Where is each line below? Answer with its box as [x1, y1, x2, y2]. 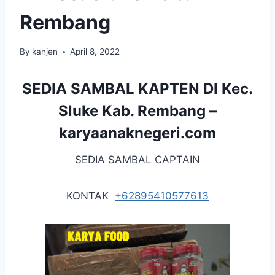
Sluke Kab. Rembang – [58, 102, 217, 120]
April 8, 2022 [70, 47, 120, 57]
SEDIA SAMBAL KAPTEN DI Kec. [22, 80, 253, 98]
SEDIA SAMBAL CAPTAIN [75, 153, 200, 166]
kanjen [32, 47, 58, 57]
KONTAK [66, 190, 115, 203]
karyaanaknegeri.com [59, 124, 216, 142]
